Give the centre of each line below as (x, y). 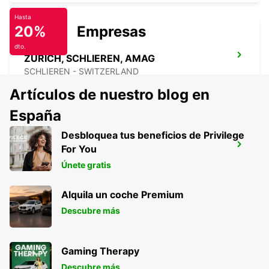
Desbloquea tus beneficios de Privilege (153, 135)
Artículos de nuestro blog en (110, 95)
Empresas (111, 32)
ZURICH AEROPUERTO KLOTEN (98, 148)
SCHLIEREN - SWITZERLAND (81, 71)
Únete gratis (86, 165)
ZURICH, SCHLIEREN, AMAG (89, 59)
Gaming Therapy (100, 251)
